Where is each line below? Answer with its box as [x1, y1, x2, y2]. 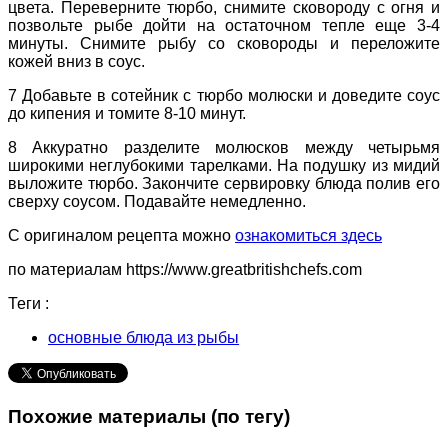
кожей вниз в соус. [8, 53, 145, 71]
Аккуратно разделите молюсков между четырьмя [17, 139, 440, 157]
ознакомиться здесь [235, 227, 382, 245]
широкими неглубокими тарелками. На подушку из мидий [8, 157, 440, 175]
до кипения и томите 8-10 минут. [8, 105, 246, 123]
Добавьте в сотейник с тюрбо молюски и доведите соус [17, 87, 440, 105]
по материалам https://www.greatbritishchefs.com [8, 261, 362, 279]
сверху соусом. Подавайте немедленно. [8, 193, 306, 211]
